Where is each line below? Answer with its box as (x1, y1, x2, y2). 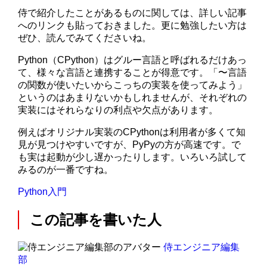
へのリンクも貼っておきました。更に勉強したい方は (18, 20, 247, 31)
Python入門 (18, 187, 67, 197)
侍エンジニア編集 (163, 242, 240, 253)
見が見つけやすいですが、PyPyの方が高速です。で (18, 139, 241, 150)
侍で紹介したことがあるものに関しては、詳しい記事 (18, 8, 247, 18)
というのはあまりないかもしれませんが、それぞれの (18, 92, 247, 103)
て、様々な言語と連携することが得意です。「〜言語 (18, 67, 247, 78)
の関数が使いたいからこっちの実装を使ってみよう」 (18, 80, 247, 91)
